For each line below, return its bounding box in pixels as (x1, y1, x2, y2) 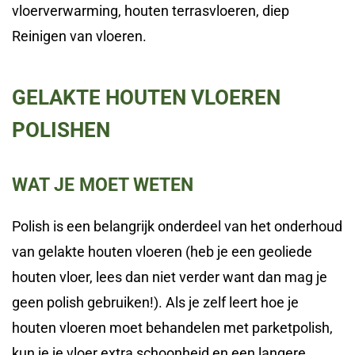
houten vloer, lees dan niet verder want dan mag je (12, 269, 327, 286)
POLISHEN (12, 118, 110, 143)
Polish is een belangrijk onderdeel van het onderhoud (12, 218, 342, 235)
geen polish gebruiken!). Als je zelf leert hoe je (12, 294, 299, 311)
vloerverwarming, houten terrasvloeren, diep (12, 2, 289, 20)
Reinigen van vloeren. (12, 28, 147, 45)
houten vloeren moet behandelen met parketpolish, (12, 319, 333, 337)
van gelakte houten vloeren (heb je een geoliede (12, 243, 312, 261)
